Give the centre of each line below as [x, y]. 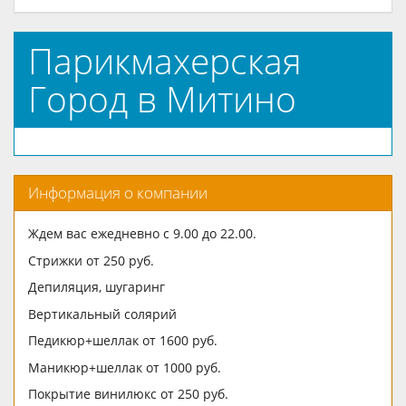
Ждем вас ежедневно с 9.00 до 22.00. [142, 234]
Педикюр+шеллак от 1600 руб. [123, 341]
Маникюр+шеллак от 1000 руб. [125, 367]
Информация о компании [118, 193]
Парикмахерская [165, 61]
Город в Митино [162, 99]
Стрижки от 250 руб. [91, 260]
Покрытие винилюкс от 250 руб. [128, 394]
